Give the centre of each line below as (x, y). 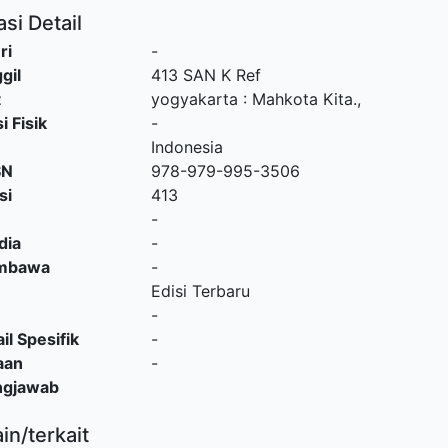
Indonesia (186, 147)
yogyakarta (194, 99)
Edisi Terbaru (200, 291)
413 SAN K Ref (205, 75)
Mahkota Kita (302, 99)
